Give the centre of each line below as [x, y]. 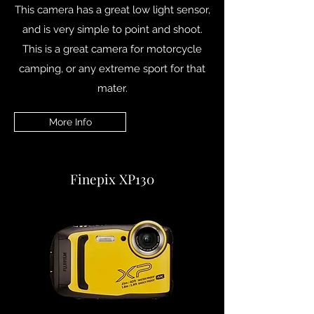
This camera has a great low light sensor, [112, 10]
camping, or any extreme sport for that [112, 69]
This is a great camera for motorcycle [112, 49]
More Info [70, 122]
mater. [112, 88]
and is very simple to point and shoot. [112, 29]
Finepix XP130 [112, 179]
